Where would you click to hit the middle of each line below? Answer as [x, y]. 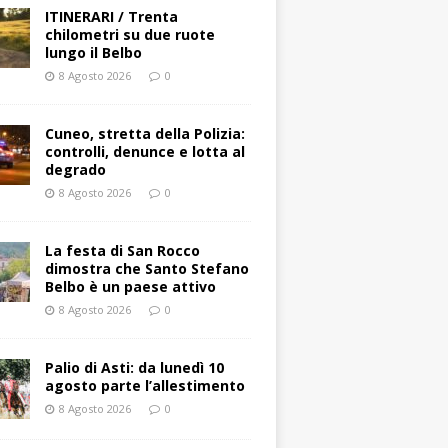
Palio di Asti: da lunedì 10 [135, 368]
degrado [76, 170]
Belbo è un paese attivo [131, 287]
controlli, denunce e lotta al [145, 152]
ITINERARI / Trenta [112, 17]
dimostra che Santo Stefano [147, 269]
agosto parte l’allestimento [145, 386]
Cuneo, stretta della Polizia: [145, 134]
